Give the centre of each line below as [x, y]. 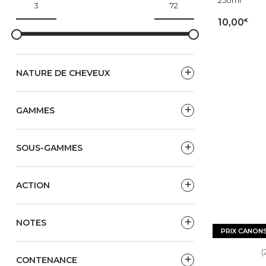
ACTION [33, 185]
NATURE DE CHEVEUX [63, 73]
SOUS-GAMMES [49, 148]
